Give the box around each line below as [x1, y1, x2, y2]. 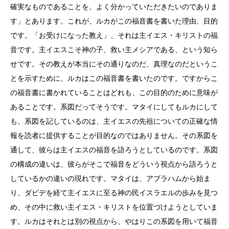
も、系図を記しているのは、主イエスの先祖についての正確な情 [10, 117, 218, 125]
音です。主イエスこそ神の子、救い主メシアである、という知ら [10, 45, 218, 54]
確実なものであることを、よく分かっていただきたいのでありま [10, 3, 218, 11]
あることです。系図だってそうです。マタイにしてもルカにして [10, 103, 218, 111]
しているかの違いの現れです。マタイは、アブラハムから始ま [10, 174, 211, 182]
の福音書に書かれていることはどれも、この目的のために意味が [10, 88, 218, 97]
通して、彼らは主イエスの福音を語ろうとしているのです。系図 [10, 146, 218, 154]
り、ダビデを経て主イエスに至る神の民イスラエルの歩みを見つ [10, 189, 218, 197]
